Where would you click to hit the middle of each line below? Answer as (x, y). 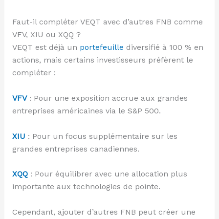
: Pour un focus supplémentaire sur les (101, 136)
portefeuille (101, 47)
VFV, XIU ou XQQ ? (46, 35)
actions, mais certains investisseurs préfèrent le (102, 60)
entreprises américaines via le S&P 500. (86, 111)
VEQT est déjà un (46, 47)
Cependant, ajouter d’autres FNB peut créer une (104, 212)
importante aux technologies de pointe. (86, 187)
